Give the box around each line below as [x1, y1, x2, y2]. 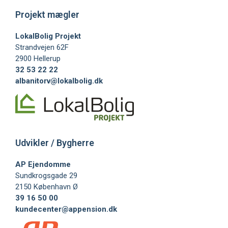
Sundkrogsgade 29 [15, 171, 77, 181]
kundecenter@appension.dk [15, 205, 117, 214]
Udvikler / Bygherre [15, 137, 94, 149]
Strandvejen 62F [15, 43, 69, 52]
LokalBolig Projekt [15, 32, 81, 41]
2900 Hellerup [15, 54, 61, 64]
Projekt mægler [15, 9, 79, 20]
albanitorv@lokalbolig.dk [15, 76, 103, 86]
